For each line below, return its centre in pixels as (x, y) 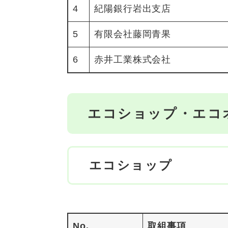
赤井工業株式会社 (133, 59)
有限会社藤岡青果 (133, 34)
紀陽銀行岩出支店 (133, 8)
